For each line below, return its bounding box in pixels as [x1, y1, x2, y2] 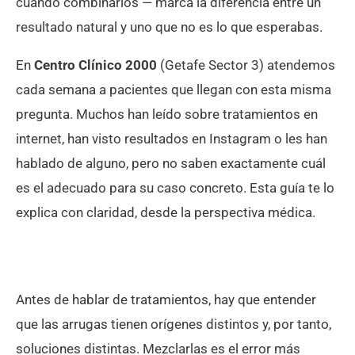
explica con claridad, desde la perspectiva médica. [16, 204, 315, 220]
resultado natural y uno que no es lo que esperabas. [16, 18, 323, 35]
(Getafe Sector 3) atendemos [157, 56, 335, 73]
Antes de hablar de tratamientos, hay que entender [16, 291, 316, 307]
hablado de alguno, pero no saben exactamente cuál [16, 155, 326, 171]
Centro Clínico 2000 [34, 56, 157, 73]
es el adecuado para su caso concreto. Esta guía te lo [16, 179, 334, 196]
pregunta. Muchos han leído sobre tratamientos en [16, 105, 318, 122]
